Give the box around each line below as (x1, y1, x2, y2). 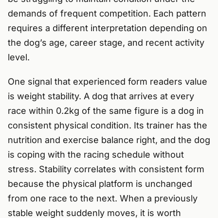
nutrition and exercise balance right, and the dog (8, 135, 210, 145)
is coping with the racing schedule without (8, 149, 184, 160)
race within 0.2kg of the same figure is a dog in (8, 106, 204, 116)
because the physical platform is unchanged (8, 179, 192, 189)
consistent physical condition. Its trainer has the (8, 120, 207, 131)
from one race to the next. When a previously (8, 193, 198, 204)
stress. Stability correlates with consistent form (8, 164, 204, 175)
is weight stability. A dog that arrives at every (8, 91, 194, 102)
